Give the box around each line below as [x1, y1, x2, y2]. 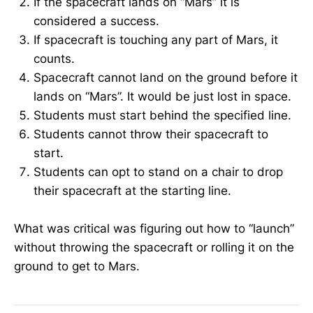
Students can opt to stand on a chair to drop [34, 165, 283, 180]
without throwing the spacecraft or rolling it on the [14, 240, 294, 255]
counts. [34, 52, 75, 66]
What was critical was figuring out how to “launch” [14, 221, 294, 236]
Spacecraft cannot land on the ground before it [34, 71, 298, 85]
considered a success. [34, 14, 159, 29]
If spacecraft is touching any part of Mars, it [34, 33, 278, 48]
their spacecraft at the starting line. [34, 184, 231, 198]
